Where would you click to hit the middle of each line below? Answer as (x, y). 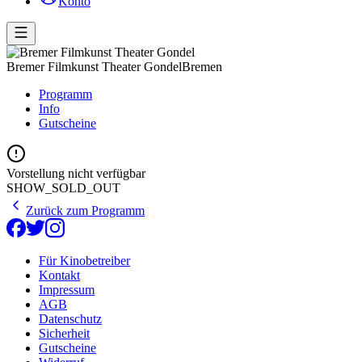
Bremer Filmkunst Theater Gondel (94, 66)
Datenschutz (70, 318)
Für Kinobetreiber (84, 260)
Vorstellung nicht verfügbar (76, 173)
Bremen (202, 66)
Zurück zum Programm (85, 210)
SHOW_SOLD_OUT (63, 187)
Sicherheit (64, 333)
